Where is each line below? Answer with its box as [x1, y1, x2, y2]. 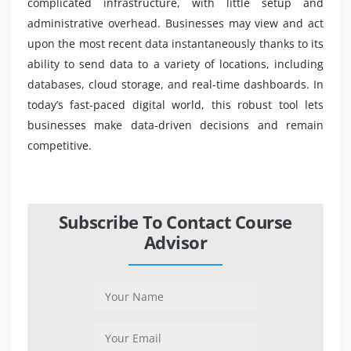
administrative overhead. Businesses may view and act [27, 16, 324, 31]
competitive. [27, 138, 92, 154]
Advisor [143, 230, 208, 255]
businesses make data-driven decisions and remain [27, 118, 324, 133]
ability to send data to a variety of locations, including [27, 56, 324, 72]
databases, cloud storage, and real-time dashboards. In [27, 77, 324, 92]
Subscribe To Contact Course [58, 210, 293, 234]
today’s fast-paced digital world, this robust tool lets [27, 97, 324, 113]
